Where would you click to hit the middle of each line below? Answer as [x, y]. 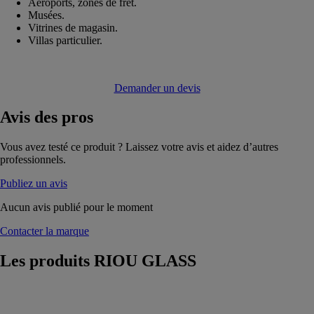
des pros [62, 117]
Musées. [46, 15]
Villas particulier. [65, 40]
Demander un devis [157, 88]
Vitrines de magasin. [73, 27]
